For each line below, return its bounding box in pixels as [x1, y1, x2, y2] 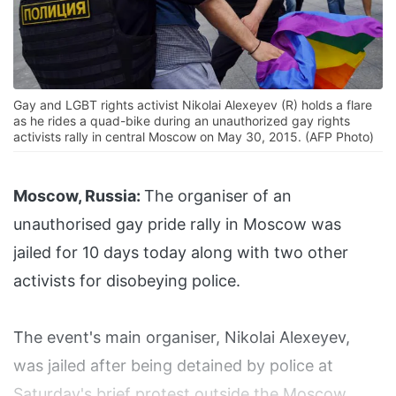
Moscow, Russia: [13, 187, 141, 206]
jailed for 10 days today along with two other [13, 243, 348, 263]
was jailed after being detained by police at [13, 356, 333, 376]
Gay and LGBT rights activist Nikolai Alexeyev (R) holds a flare [13, 97, 372, 113]
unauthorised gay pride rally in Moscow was [13, 215, 341, 234]
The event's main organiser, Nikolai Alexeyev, [13, 328, 350, 347]
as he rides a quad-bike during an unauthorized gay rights [13, 113, 350, 129]
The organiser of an [144, 187, 292, 206]
